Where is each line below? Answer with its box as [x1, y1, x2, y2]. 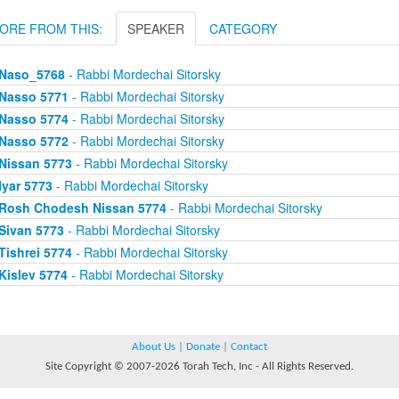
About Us [132, 341, 175, 353]
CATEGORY [209, 19, 277, 37]
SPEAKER [127, 19, 184, 37]
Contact [231, 341, 267, 353]
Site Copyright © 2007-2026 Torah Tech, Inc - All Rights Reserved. [45, 361, 354, 372]
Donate [186, 341, 220, 353]
